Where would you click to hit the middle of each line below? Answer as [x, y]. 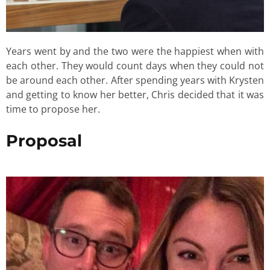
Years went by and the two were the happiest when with [135, 52]
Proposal [44, 140]
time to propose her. [54, 109]
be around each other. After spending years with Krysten [135, 80]
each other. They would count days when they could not [135, 66]
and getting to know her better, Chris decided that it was [135, 95]
